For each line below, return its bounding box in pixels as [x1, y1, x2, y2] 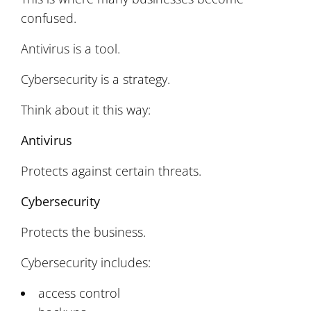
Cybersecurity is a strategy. [21, 70, 170, 87]
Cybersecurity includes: [21, 253, 151, 271]
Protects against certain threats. [21, 162, 201, 179]
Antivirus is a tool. [21, 40, 120, 57]
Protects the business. [21, 223, 146, 240]
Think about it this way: [21, 101, 151, 118]
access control [38, 284, 120, 301]
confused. [21, 9, 76, 26]
